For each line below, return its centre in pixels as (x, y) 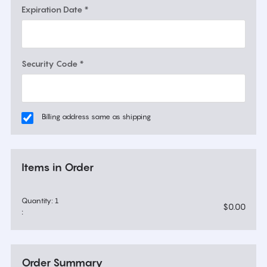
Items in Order (58, 167)
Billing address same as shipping (96, 117)
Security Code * (53, 63)
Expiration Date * (55, 9)
